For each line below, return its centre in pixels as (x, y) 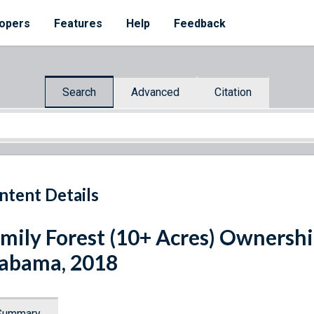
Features (78, 23)
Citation (233, 92)
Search (79, 92)
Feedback (200, 23)
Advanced (155, 92)
